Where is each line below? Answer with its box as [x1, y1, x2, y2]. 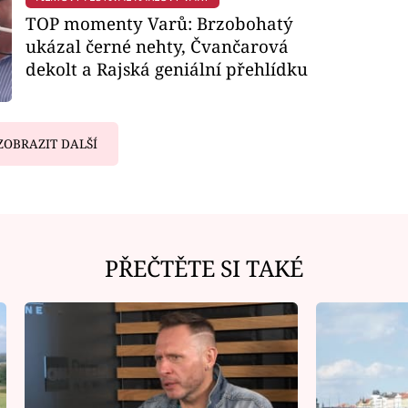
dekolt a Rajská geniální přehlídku [25, 56, 308, 80]
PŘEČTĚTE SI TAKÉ [105, 252, 303, 283]
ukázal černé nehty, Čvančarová [25, 34, 289, 57]
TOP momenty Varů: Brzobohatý [25, 11, 293, 35]
